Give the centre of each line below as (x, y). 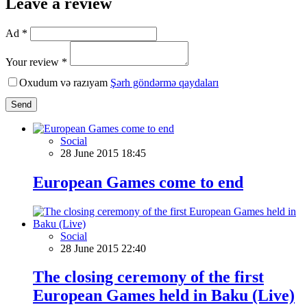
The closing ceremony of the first (148, 277)
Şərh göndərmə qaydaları (164, 82)
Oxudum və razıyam (65, 82)
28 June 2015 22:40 (103, 248)
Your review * (36, 62)
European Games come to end (138, 182)
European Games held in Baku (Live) (164, 296)
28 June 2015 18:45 (103, 153)
